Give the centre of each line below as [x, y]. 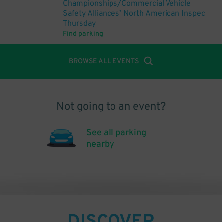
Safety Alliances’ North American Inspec [134, 14]
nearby [100, 144]
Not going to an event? [111, 107]
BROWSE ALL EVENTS [104, 62]
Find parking [83, 34]
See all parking [116, 133]
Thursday [79, 24]
